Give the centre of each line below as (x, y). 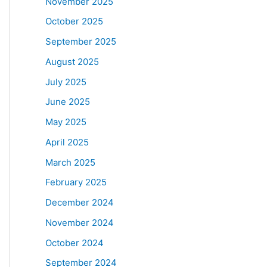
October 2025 (74, 21)
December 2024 (80, 202)
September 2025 (81, 41)
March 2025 (70, 162)
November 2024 (80, 222)
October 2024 (74, 243)
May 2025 (66, 122)
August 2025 (72, 61)
